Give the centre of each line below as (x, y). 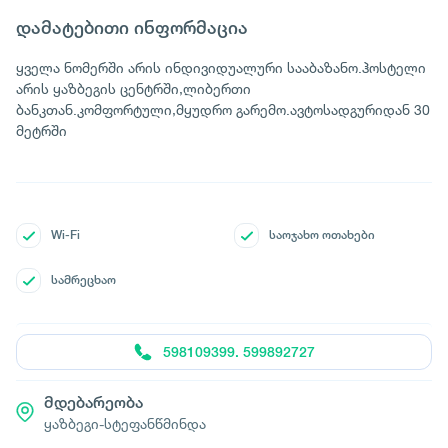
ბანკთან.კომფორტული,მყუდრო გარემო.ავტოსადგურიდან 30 (223, 109)
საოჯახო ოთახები (322, 235)
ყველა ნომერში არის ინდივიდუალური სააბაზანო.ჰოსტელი (221, 67)
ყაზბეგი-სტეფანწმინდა (125, 423)
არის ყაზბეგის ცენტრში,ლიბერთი (133, 88)
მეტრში (41, 130)
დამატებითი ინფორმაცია (132, 27)
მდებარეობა (93, 402)
